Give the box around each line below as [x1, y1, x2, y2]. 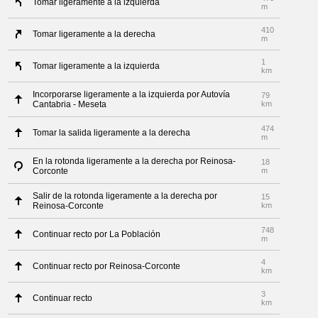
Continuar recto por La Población [33, 229, 161, 239]
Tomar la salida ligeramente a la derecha [33, 128, 191, 138]
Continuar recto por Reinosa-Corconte [33, 261, 181, 271]
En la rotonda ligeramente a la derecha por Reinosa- [33, 156, 236, 166]
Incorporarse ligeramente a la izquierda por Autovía [33, 89, 231, 99]
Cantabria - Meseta [33, 99, 107, 109]
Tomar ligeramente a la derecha [33, 29, 156, 39]
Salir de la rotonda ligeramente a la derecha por [33, 191, 218, 201]
